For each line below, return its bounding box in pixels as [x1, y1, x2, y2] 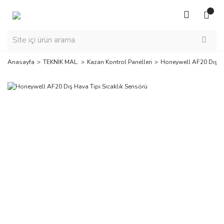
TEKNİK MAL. [43, 58, 78, 66]
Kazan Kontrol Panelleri [87, 58, 152, 66]
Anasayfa [7, 58, 34, 66]
